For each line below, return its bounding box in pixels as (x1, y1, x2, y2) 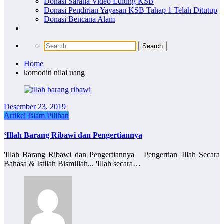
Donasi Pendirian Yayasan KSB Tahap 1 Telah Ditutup (44, 5, 217, 14)
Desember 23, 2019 (4, 102, 66, 111)
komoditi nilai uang (24, 68, 85, 77)
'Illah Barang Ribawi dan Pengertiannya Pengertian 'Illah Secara (4, 150, 220, 159)
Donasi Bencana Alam (44, 14, 115, 23)
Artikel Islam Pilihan (4, 111, 69, 120)
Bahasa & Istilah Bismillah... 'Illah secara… (4, 159, 141, 168)
